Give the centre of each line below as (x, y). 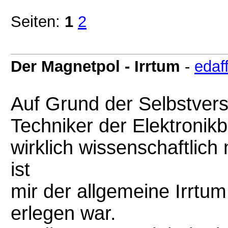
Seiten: (38, 21)
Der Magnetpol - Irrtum (95, 66)
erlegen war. (63, 213)
